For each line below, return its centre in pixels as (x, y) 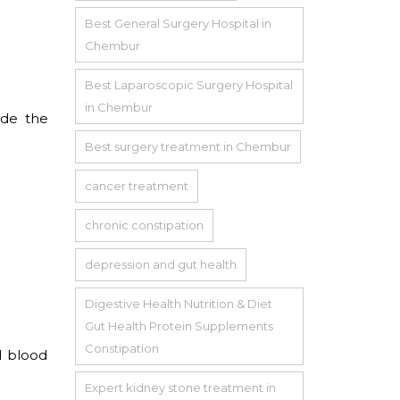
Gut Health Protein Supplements (179, 325)
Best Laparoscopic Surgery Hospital (188, 84)
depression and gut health (160, 264)
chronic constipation (144, 225)
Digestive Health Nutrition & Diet (178, 303)
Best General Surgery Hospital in (178, 23)
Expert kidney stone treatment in (180, 387)
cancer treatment (136, 185)
